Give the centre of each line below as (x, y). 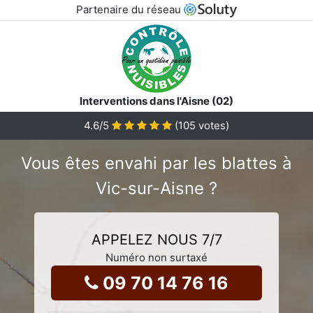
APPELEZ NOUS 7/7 (156, 239)
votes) (212, 125)
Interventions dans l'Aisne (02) (156, 101)
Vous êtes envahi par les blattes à (156, 163)
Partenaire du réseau (130, 9)
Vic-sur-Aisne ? (156, 188)
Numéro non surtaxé (156, 257)
